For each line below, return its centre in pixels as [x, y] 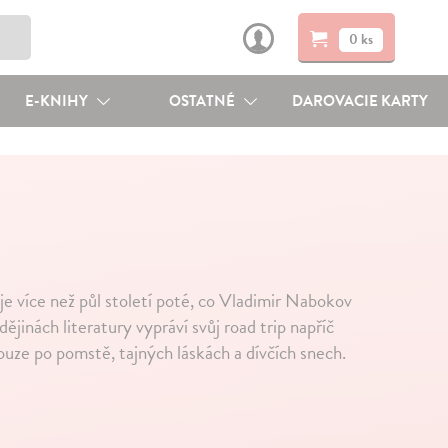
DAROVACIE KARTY [360, 101]
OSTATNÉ [204, 101]
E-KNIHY [57, 101]
